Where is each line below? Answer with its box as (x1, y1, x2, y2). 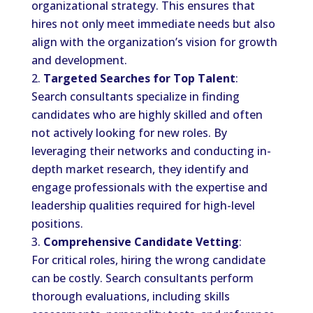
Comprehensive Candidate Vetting (43, 234, 239, 249)
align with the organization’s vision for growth (31, 34, 277, 50)
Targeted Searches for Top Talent (43, 71, 235, 86)
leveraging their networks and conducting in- (31, 143, 271, 159)
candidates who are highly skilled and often (31, 107, 263, 122)
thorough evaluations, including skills (31, 289, 230, 304)
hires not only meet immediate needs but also (31, 16, 275, 31)
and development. (31, 52, 127, 68)
